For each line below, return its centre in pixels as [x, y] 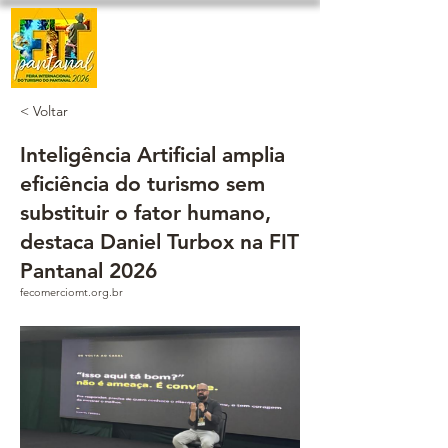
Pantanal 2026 [88, 270]
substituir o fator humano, [145, 212]
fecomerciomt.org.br [71, 292]
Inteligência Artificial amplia [152, 154]
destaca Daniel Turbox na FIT [159, 241]
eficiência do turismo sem [142, 183]
